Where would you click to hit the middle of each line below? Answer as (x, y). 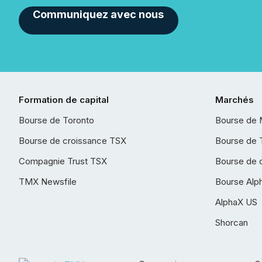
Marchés (235, 100)
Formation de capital (64, 100)
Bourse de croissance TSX (73, 141)
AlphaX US (236, 202)
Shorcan (232, 223)
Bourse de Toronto (56, 120)
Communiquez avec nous (99, 14)
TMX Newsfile (48, 182)
